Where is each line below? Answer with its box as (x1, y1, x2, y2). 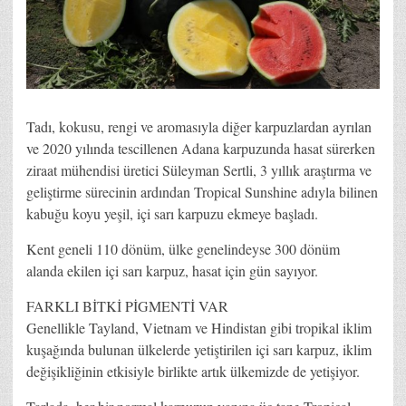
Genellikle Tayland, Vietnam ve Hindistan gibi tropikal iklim (26, 317, 372, 337)
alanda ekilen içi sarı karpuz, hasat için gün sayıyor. (26, 260, 318, 280)
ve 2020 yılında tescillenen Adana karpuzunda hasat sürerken (26, 138, 375, 158)
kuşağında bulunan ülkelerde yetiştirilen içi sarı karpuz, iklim (26, 339, 372, 359)
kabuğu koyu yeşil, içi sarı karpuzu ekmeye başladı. (26, 203, 318, 223)
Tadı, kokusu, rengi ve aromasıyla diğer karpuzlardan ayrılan (26, 116, 372, 136)
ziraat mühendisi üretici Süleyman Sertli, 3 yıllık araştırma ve (26, 159, 372, 179)
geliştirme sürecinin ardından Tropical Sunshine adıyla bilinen (26, 181, 378, 201)
